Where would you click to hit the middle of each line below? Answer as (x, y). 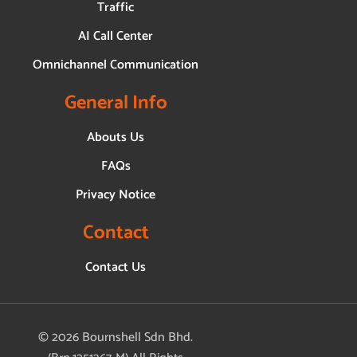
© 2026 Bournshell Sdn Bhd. (116, 337)
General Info (116, 103)
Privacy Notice (116, 194)
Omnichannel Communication (116, 65)
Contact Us (116, 267)
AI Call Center (116, 36)
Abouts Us (116, 137)
